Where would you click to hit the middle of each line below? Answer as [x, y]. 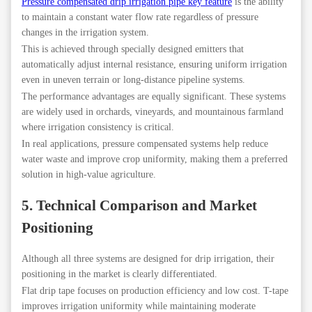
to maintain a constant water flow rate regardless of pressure [140, 17]
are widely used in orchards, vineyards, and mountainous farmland [153, 112]
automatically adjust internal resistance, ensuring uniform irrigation [154, 65]
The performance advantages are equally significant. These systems [154, 97]
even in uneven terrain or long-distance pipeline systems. [133, 80]
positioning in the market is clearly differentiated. [119, 274]
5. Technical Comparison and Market [139, 205]
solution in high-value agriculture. [89, 175]
